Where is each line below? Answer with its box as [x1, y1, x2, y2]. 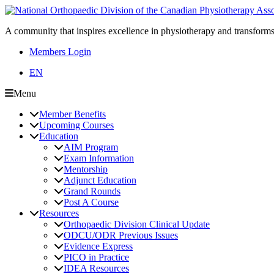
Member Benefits [39, 109, 106, 119]
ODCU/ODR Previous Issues [64, 230, 178, 240]
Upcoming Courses [39, 120, 114, 130]
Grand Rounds [64, 186, 120, 196]
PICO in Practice [64, 252, 129, 262]
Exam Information [64, 153, 134, 163]
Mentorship [64, 164, 108, 174]
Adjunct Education [64, 175, 136, 185]
